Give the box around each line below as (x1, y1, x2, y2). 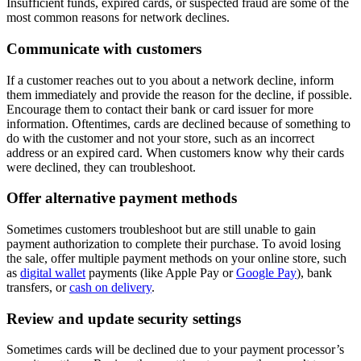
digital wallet (20, 265, 85, 280)
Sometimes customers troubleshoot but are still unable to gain (6, 222, 316, 236)
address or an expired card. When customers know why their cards (6, 145, 344, 160)
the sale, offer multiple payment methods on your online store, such (6, 251, 346, 265)
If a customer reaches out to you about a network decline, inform (6, 73, 334, 87)
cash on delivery (69, 280, 151, 294)
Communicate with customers (6, 39, 201, 57)
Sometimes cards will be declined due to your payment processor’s (6, 342, 344, 357)
